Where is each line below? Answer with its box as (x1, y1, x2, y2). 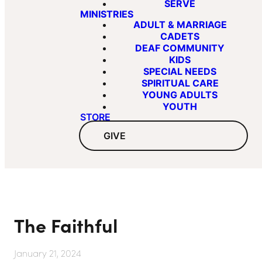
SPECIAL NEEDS (143, 65, 216, 77)
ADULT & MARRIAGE (133, 19, 227, 30)
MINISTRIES (80, 8, 133, 20)
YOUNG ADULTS (142, 89, 218, 101)
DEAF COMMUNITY (135, 42, 225, 54)
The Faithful (14, 212, 118, 237)
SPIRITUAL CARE (141, 77, 219, 89)
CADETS (160, 30, 199, 42)
